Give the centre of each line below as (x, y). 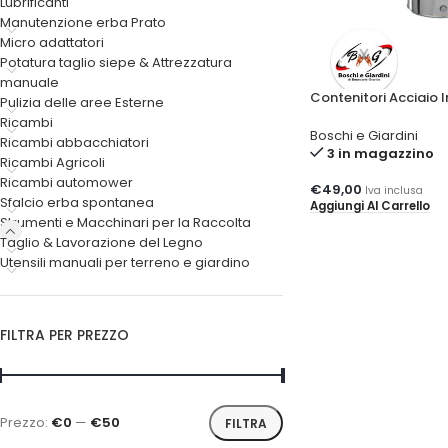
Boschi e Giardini (363, 135)
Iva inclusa (393, 190)
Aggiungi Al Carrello (369, 205)
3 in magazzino (380, 153)
